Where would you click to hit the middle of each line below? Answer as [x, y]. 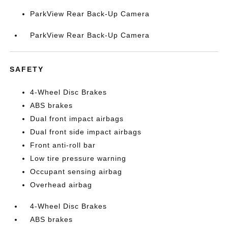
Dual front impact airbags [77, 119]
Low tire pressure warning [78, 158]
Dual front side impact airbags [86, 132]
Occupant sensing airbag [76, 172]
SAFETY [27, 69]
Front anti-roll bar [63, 145]
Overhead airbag [61, 185]
